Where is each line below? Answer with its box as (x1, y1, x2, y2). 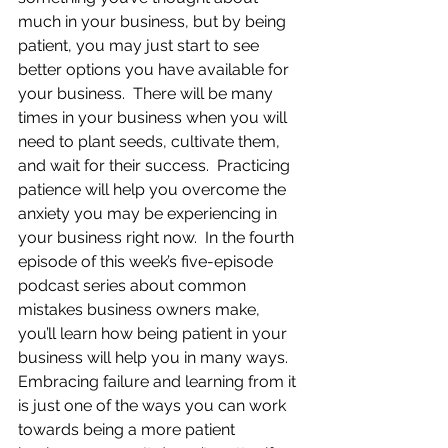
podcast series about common (18, 276, 250, 295)
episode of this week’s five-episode (18, 252, 277, 271)
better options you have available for (18, 60, 293, 79)
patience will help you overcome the (18, 180, 290, 199)
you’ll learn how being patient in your (18, 324, 291, 343)
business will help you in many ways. (18, 348, 296, 367)
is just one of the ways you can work (18, 396, 290, 415)
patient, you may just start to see (18, 36, 263, 55)
